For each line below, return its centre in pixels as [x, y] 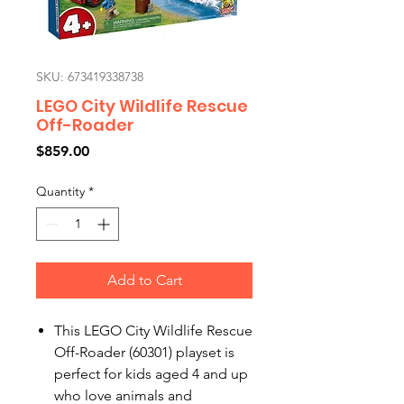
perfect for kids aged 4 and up [151, 374]
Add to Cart [144, 280]
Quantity [60, 191]
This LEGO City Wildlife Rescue [153, 331]
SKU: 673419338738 [90, 77]
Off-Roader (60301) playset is [144, 352]
